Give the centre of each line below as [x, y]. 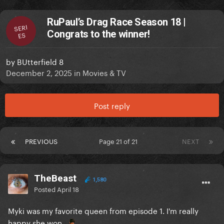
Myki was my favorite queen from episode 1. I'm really [103, 210]
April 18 [68, 189]
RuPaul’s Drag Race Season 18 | [117, 22]
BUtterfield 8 [40, 61]
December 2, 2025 [39, 72]
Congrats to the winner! [98, 34]
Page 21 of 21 [120, 141]
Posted [45, 189]
